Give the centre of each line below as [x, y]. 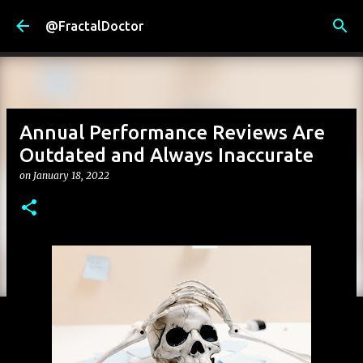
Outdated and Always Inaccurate [167, 155]
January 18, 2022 [71, 175]
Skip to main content [181, 20]
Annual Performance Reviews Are [172, 132]
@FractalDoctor [94, 26]
